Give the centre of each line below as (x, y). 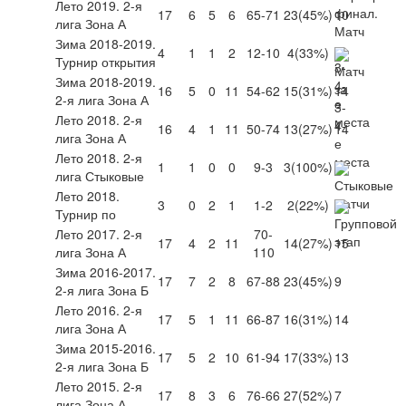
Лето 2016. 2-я (99, 309)
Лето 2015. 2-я (99, 386)
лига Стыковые (100, 175)
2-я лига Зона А (102, 99)
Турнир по (86, 213)
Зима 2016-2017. (106, 271)
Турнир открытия (106, 61)
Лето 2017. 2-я (99, 233)
